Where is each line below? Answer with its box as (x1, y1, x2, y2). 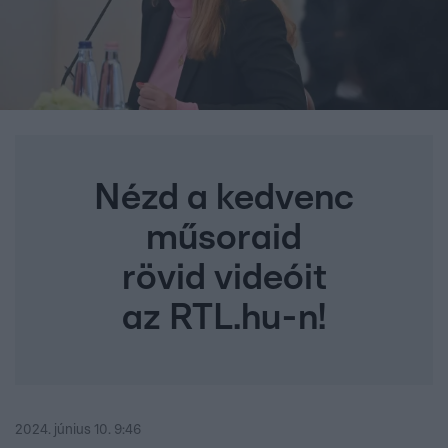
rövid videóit (121, 260, 327, 297)
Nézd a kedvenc (94, 180, 354, 217)
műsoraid (146, 220, 302, 257)
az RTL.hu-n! (122, 300, 326, 337)
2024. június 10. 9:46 (15, 423, 141, 438)
